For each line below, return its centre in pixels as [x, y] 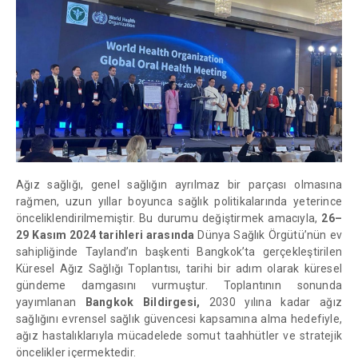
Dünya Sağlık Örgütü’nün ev [268, 235]
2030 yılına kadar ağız [276, 302]
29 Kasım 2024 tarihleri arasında [105, 235]
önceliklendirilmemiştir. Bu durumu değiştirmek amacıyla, [169, 218]
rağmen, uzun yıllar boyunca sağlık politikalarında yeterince [179, 201]
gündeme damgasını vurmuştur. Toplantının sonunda [179, 285]
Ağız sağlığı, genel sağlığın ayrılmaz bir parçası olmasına [179, 184]
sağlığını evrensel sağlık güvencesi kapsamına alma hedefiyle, [179, 318]
